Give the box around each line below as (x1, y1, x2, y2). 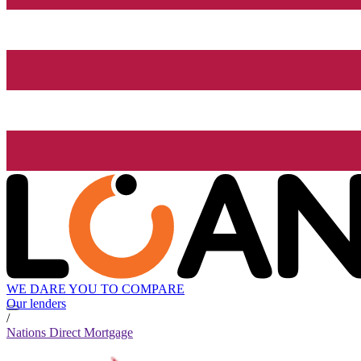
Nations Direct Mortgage (6, 326, 133, 340)
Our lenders (6, 297, 66, 311)
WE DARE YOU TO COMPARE (6, 282, 185, 297)
